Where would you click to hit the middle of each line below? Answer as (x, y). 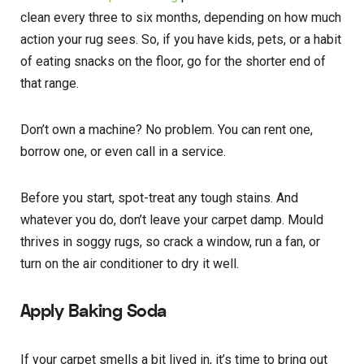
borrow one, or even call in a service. (123, 151)
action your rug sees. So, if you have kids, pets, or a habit (181, 39)
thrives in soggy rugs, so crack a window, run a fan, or (170, 241)
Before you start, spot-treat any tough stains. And (159, 197)
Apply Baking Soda (93, 311)
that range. (50, 83)
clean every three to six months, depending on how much (181, 17)
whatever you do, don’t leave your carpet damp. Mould (172, 219)
